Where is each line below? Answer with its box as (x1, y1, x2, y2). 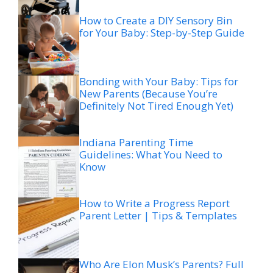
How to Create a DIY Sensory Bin (79, 13, 232, 27)
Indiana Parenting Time (79, 135, 193, 149)
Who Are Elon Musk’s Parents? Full (79, 257, 244, 271)
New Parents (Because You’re (79, 86, 218, 101)
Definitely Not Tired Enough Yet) (79, 98, 233, 113)
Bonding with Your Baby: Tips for (79, 74, 238, 88)
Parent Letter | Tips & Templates (79, 208, 237, 222)
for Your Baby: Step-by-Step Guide (79, 25, 244, 40)
